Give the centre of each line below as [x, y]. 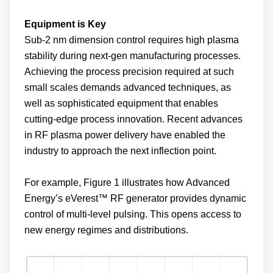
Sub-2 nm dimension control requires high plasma [132, 40]
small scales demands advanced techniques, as [128, 87]
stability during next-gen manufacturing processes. [133, 56]
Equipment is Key [65, 24]
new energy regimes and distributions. [106, 230]
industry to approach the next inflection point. [120, 151]
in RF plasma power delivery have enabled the [125, 135]
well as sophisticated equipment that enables [121, 103]
